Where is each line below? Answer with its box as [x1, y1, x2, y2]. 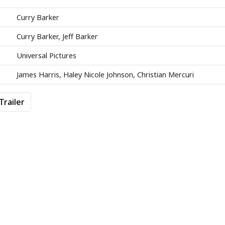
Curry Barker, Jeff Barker [16, 32, 98, 41]
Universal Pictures [16, 51, 76, 60]
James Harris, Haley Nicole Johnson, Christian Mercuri [16, 70, 194, 79]
